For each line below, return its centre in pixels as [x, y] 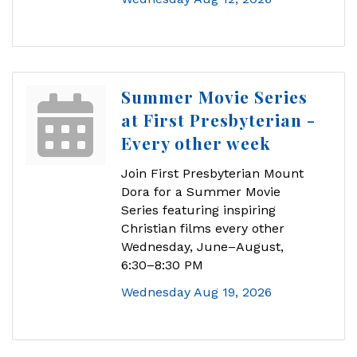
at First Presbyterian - [218, 120]
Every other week [196, 143]
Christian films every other [203, 229]
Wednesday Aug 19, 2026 [196, 292]
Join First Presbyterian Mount [212, 174]
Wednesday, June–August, [202, 247]
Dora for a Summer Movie [201, 192]
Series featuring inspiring [198, 210]
